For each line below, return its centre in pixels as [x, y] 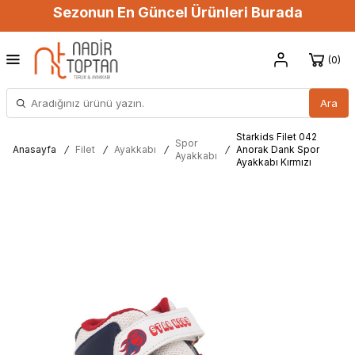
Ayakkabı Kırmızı [274, 162]
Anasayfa [34, 149]
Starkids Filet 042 [277, 137]
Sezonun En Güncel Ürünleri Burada [177, 12]
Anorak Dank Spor [278, 149]
